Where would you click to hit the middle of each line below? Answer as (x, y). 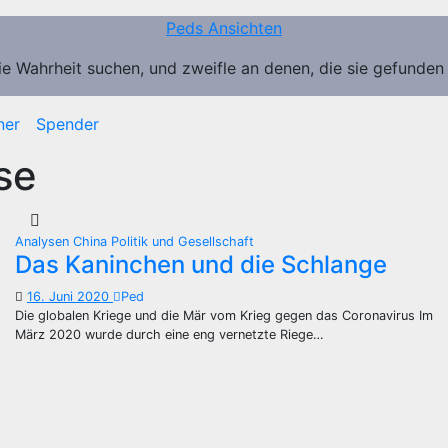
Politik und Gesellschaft (182, 241)
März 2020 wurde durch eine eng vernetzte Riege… (169, 334)
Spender (67, 124)
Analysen (44, 241)
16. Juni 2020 (70, 296)
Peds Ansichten (224, 28)
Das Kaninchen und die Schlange (201, 264)
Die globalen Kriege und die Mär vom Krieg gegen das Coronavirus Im (224, 315)
